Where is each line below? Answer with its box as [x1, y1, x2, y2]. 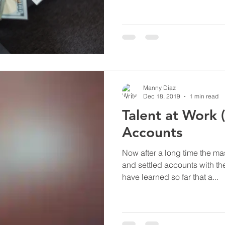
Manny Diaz [143, 84, 176, 91]
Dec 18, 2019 [143, 92, 180, 100]
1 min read [189, 92, 218, 100]
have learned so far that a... [122, 172, 218, 182]
